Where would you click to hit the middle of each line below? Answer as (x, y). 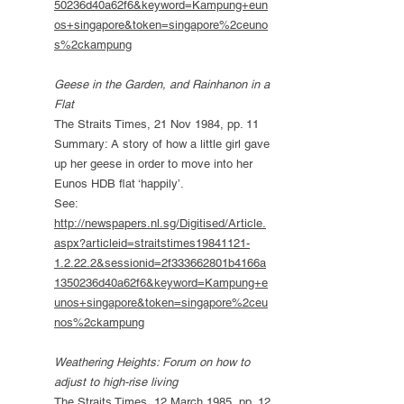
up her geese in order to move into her (153, 164)
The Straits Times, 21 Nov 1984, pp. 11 (156, 124)
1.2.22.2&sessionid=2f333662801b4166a (160, 263)
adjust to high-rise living (116, 382)
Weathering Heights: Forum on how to (152, 362)
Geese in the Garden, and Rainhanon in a (162, 84)
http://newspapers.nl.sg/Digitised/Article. (160, 223)
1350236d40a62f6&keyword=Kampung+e (161, 283)
